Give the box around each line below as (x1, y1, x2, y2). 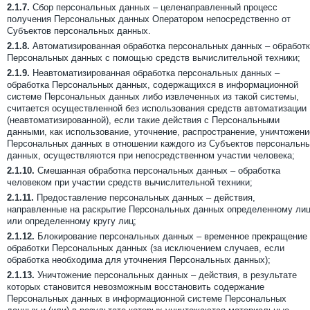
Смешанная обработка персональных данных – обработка (35, 165, 280, 176)
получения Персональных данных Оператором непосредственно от (7, 14, 291, 24)
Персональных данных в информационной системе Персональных (7, 293, 286, 304)
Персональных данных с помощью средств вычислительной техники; (7, 53, 300, 63)
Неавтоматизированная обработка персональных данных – (30, 68, 280, 78)
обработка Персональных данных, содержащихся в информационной (7, 80, 298, 90)
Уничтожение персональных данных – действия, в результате (35, 270, 297, 280)
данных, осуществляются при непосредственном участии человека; (7, 150, 295, 161)
